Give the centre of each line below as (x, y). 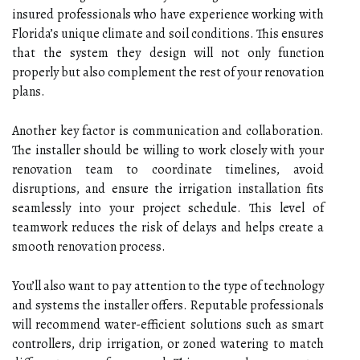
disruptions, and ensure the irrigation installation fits (168, 188)
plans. (29, 91)
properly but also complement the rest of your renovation (168, 72)
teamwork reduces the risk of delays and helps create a (168, 227)
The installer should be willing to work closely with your (168, 150)
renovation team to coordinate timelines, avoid (168, 169)
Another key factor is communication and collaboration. (168, 131)
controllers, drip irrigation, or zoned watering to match (168, 344)
